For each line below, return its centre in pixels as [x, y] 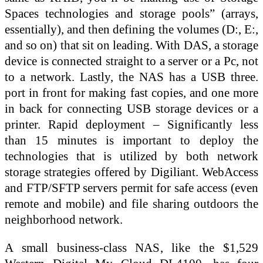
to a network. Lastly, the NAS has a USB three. [131, 77]
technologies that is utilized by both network [131, 156]
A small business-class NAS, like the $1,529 [131, 248]
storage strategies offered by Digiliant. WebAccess [131, 172]
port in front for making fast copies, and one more [131, 93]
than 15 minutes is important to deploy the [131, 140]
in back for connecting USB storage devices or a [131, 109]
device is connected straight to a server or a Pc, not [131, 61]
